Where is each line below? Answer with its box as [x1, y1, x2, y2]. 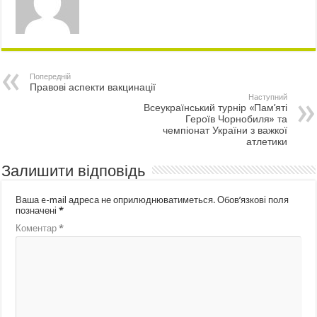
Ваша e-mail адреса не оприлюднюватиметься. [16, 194, 216, 205]
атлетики [246, 135, 287, 147]
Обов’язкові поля [217, 194, 289, 205]
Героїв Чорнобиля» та [185, 113, 287, 125]
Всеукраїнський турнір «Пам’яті [143, 101, 287, 113]
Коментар [16, 222, 59, 234]
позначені [16, 204, 59, 216]
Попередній [30, 71, 71, 81]
